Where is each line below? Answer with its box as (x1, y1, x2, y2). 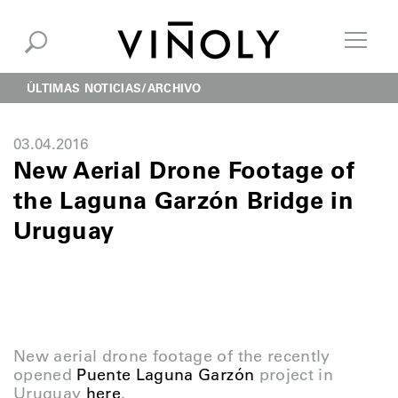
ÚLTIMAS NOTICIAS (27, 80, 142, 95)
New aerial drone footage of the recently (13, 346, 330, 366)
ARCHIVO (147, 80, 202, 95)
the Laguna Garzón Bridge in (13, 185, 354, 215)
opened (13, 365, 77, 385)
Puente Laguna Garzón (76, 365, 255, 385)
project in (254, 365, 333, 385)
